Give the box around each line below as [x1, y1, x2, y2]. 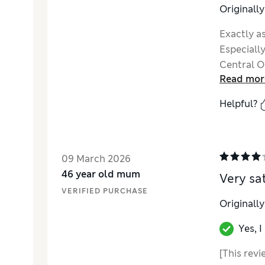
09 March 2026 [62, 153, 131, 165]
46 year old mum [62, 168, 140, 180]
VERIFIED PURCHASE [62, 186, 148, 196]
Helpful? [219, 98, 257, 110]
